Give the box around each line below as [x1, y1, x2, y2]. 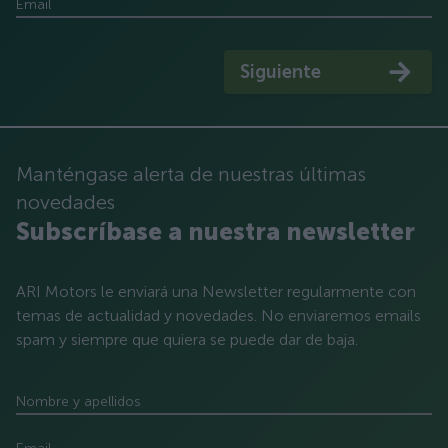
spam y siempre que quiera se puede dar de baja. [16, 330, 358, 349]
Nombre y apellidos [16, 393, 141, 410]
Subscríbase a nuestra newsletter [16, 217, 415, 246]
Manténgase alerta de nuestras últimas [16, 162, 366, 186]
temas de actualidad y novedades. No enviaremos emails [16, 306, 421, 325]
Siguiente [240, 61, 321, 83]
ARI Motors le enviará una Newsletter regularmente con [16, 282, 416, 301]
